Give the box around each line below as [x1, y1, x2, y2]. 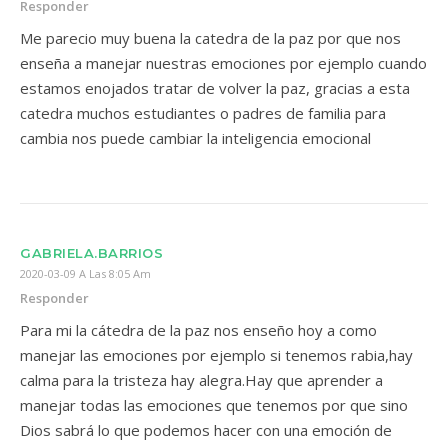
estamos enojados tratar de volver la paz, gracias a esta [20, 78, 410, 98]
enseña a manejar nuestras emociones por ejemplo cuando [20, 53, 427, 73]
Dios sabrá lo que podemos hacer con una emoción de [20, 420, 392, 440]
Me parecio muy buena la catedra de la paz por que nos [20, 28, 401, 48]
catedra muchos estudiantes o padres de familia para [20, 103, 386, 123]
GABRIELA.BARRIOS [20, 245, 163, 261]
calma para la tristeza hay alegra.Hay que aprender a [20, 370, 383, 390]
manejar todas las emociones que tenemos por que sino [20, 395, 408, 415]
